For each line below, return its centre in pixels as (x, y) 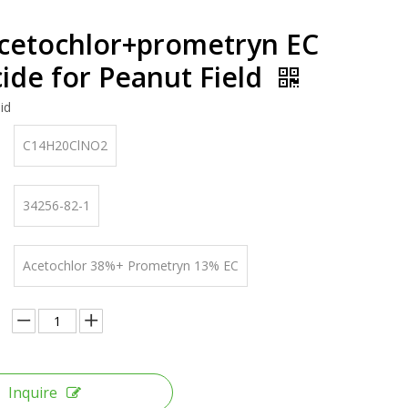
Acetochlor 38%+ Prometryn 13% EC (131, 265)
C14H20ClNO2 (65, 145)
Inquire (33, 393)
